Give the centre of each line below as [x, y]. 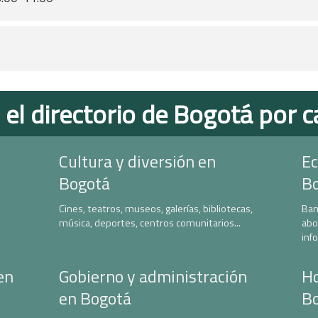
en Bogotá [95, 298]
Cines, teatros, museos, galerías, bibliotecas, [155, 209]
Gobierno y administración [153, 276]
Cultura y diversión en [137, 161]
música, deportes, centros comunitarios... [149, 223]
